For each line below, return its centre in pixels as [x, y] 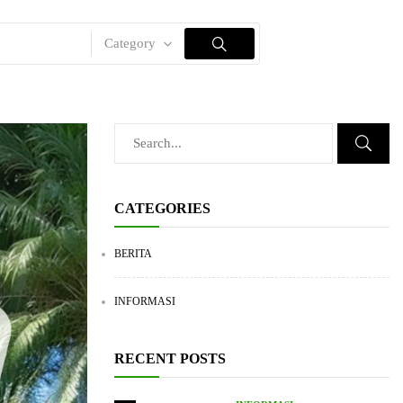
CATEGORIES [162, 208]
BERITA [133, 254]
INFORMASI [145, 301]
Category [130, 43]
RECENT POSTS [170, 358]
